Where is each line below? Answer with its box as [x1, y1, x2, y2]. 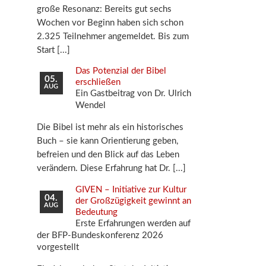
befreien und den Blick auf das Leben [37, 150, 180, 160]
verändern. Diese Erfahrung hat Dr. [37, 164, 171, 173]
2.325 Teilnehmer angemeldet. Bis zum [37, 31, 189, 41]
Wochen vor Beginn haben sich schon [37, 18, 184, 27]
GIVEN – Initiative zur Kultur [75, 185, 186, 195]
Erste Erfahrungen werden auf [75, 219, 191, 229]
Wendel [75, 101, 106, 110]
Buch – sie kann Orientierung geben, [37, 137, 179, 146]
